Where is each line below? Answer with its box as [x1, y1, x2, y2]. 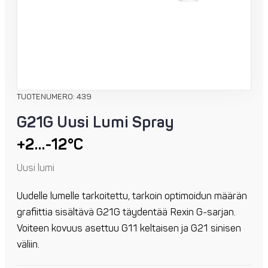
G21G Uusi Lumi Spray [17, 113, 174, 133]
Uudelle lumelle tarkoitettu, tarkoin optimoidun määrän [17, 190, 247, 203]
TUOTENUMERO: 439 [17, 92, 92, 102]
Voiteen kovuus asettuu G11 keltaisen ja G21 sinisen [17, 223, 241, 235]
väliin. [17, 239, 39, 251]
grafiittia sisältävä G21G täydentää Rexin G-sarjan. [17, 206, 236, 219]
